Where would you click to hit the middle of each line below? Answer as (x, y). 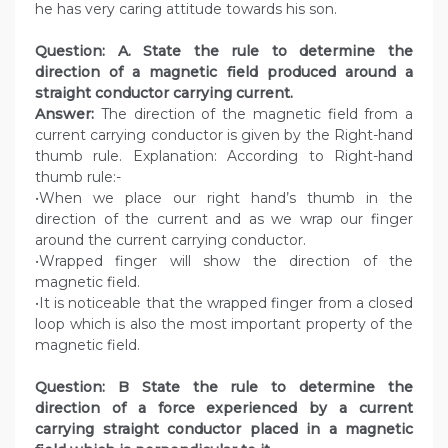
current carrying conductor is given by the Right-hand (224, 135)
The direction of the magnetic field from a (253, 114)
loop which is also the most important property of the (224, 324)
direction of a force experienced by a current (224, 408)
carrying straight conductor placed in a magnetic (224, 429)
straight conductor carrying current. (164, 93)
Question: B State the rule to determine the (224, 387)
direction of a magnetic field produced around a (224, 72)
